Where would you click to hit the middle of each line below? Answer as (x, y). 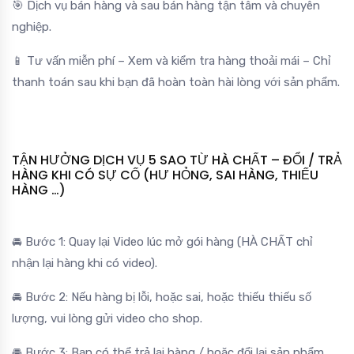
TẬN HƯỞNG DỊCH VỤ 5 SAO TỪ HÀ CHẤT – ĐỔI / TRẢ (177, 160)
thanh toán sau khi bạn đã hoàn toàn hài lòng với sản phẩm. (176, 82)
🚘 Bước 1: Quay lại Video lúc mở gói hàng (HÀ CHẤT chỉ (162, 241)
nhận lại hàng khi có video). (85, 263)
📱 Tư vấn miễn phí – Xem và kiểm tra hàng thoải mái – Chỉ (171, 60)
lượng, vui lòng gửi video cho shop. (107, 318)
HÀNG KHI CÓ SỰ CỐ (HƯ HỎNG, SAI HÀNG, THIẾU (165, 175)
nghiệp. (32, 26)
